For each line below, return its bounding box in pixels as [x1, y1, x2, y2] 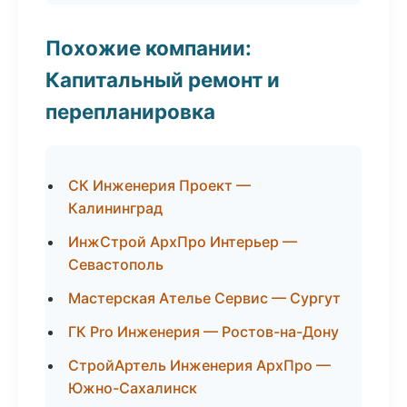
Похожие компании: [45, 35, 252, 60]
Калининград [68, 199, 163, 217]
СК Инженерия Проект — [68, 176, 251, 194]
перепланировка [45, 99, 215, 124]
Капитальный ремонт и [45, 67, 280, 92]
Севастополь [68, 255, 164, 273]
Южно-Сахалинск [68, 379, 197, 397]
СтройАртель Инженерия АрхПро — [68, 356, 331, 374]
